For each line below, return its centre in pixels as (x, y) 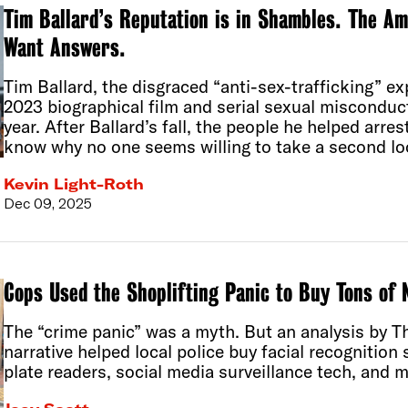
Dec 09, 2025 (47, 204)
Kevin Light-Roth (73, 184)
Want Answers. (64, 48)
